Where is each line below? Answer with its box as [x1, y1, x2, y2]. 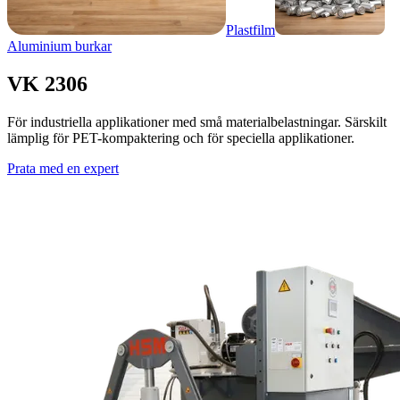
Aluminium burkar [7, 38, 112, 54]
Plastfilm [226, 22, 275, 37]
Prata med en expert [7, 160, 119, 176]
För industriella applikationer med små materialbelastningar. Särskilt [7, 113, 387, 129]
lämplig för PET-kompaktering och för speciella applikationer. [7, 129, 354, 146]
